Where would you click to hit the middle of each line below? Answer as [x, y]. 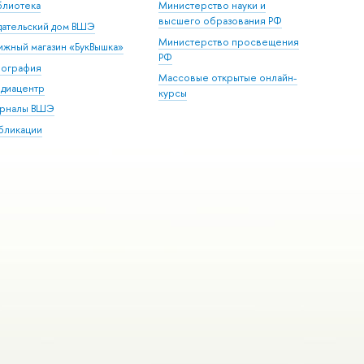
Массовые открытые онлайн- [228, 78]
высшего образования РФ [221, 21]
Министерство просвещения [229, 41]
